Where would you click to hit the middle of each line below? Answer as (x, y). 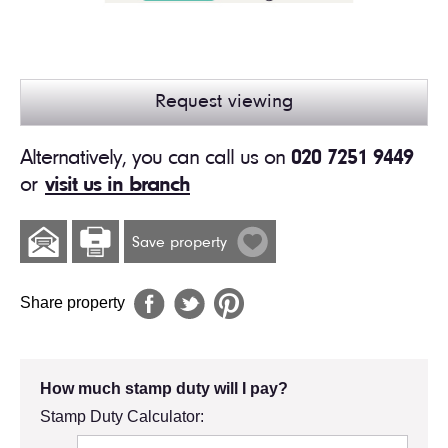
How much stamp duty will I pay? (164, 388)
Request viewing (224, 101)
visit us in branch (117, 185)
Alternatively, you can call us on (155, 158)
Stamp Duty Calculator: (122, 416)
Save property (182, 242)
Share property (74, 302)
